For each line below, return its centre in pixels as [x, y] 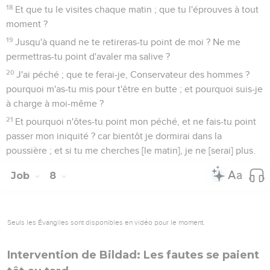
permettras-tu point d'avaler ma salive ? [88, 56]
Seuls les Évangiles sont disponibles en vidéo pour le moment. [106, 222]
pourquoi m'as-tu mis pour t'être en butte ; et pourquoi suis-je [134, 89]
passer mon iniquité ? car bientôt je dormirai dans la [114, 136]
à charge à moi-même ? [55, 103]
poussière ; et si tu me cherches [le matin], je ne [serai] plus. [131, 150]
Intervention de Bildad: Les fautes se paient [133, 255]
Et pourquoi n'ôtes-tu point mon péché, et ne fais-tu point [136, 121]
